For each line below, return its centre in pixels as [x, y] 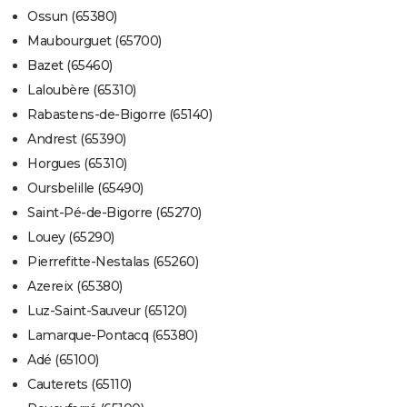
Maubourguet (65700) [94, 41]
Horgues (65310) [77, 164]
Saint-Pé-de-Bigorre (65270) [114, 213]
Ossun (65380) [72, 17]
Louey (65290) [71, 238]
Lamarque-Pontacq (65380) [112, 336]
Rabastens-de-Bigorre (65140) [119, 115]
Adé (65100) [63, 360]
